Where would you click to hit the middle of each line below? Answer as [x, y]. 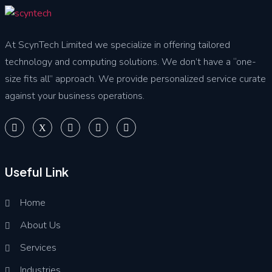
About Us [40, 226]
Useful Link [36, 172]
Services [38, 248]
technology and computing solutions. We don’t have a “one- [130, 62]
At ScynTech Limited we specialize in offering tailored [117, 45]
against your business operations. [74, 96]
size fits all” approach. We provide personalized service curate [135, 79]
